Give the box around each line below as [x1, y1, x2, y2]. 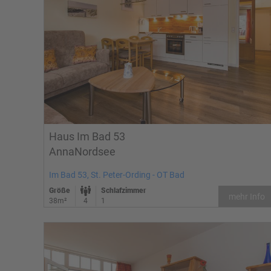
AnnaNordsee [49, 145, 116, 158]
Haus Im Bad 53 [49, 130, 125, 143]
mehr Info [229, 191, 265, 201]
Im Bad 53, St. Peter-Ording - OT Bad [49, 170, 184, 180]
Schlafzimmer [101, 186, 146, 195]
